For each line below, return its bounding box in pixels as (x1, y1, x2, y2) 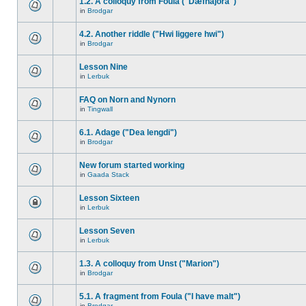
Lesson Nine (79, 62, 128, 72)
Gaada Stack (87, 171, 129, 178)
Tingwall (87, 105, 113, 113)
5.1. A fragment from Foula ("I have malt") (79, 292, 240, 301)
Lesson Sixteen (79, 193, 139, 203)
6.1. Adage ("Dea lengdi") (79, 128, 177, 137)
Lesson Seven (79, 226, 135, 236)
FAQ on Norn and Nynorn (79, 95, 176, 105)
